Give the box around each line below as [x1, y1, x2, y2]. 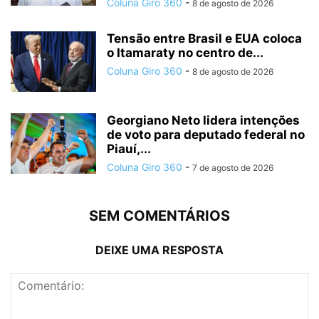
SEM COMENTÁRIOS [89, 207, 230, 225]
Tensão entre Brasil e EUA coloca [107, 31, 302, 46]
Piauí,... [107, 142, 151, 157]
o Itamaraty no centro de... [107, 46, 263, 61]
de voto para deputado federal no [107, 127, 305, 142]
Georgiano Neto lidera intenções [107, 113, 300, 128]
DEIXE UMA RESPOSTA [95, 243, 224, 258]
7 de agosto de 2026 [192, 162, 273, 174]
